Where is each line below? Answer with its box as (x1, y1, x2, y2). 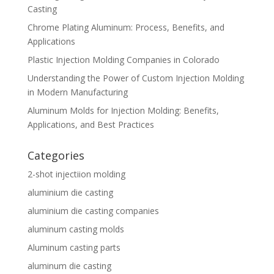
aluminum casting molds (27, 223, 124, 235)
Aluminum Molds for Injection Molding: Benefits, (27, 105, 219, 116)
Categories (27, 148, 84, 163)
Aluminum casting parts (27, 242, 120, 253)
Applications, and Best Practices (27, 119, 154, 130)
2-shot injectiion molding (27, 168, 125, 180)
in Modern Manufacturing (27, 86, 128, 98)
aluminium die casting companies (27, 205, 159, 217)
